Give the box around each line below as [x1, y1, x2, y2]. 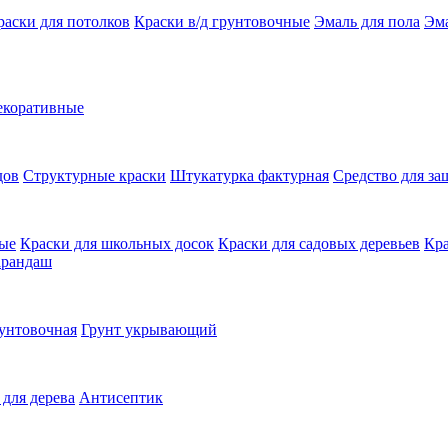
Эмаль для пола [314, 13, 420, 30]
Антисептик [79, 389, 163, 406]
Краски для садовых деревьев [218, 235, 420, 252]
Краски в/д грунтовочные [134, 13, 310, 30]
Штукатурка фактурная [170, 167, 329, 184]
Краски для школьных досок [20, 235, 214, 252]
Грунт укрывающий [81, 321, 217, 338]
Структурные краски [23, 167, 166, 184]
